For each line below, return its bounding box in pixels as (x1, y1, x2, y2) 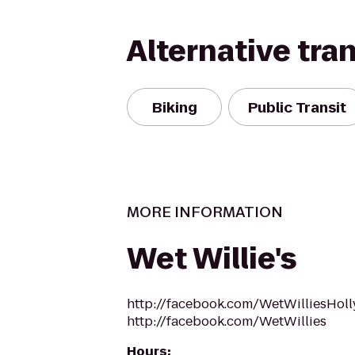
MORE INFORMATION (127, 202, 283, 222)
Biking (151, 97, 197, 117)
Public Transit (248, 97, 346, 117)
